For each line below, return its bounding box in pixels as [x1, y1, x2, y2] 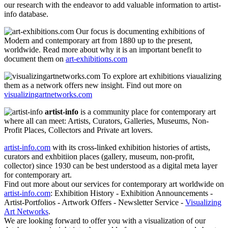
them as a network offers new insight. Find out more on [4, 81, 182, 90]
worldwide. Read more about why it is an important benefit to [4, 45, 202, 54]
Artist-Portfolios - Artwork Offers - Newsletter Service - [4, 198, 185, 207]
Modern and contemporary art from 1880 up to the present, [4, 36, 192, 45]
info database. [4, 10, 48, 19]
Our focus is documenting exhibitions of [74, 27, 205, 36]
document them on [4, 54, 66, 64]
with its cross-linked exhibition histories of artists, [50, 143, 210, 152]
